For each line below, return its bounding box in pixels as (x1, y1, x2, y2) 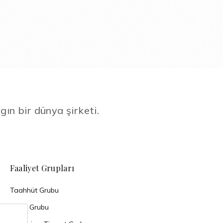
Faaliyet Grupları (9, 163, 75, 173)
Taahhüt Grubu (9, 186, 59, 195)
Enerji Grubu (9, 203, 49, 212)
